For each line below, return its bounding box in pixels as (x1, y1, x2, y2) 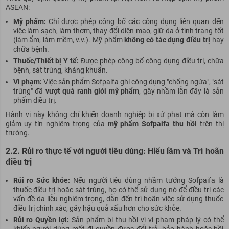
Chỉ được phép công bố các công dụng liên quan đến (45, 17, 224, 26)
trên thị (196, 120, 224, 128)
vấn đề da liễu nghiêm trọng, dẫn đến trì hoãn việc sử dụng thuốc (13, 194, 224, 203)
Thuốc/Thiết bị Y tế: (13, 57, 79, 65)
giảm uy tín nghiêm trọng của (5, 120, 108, 128)
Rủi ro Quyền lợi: (13, 215, 70, 224)
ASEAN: (5, 3, 30, 12)
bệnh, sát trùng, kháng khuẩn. (13, 66, 108, 75)
